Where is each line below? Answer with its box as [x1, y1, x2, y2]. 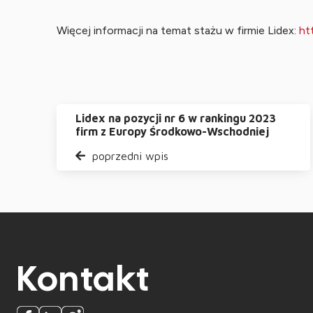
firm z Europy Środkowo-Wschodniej [75, 125, 269, 138]
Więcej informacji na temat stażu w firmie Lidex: [56, 24, 299, 38]
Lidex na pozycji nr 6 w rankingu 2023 [75, 112, 276, 125]
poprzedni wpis [88, 150, 168, 163]
